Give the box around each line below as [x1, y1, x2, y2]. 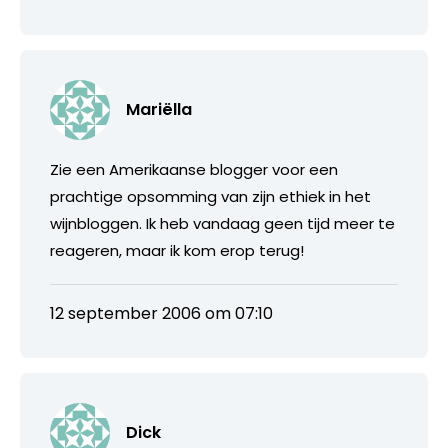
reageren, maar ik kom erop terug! [50, 239, 304, 261]
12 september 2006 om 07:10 [50, 301, 273, 325]
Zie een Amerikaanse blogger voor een [50, 158, 338, 180]
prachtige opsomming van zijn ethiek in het [50, 185, 371, 207]
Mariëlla [126, 97, 192, 121]
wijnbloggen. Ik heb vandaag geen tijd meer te [50, 212, 395, 234]
